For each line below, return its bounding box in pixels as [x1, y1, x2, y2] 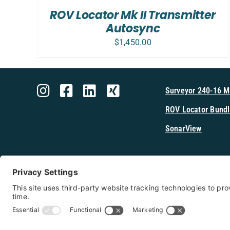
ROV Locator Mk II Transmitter [50, 7, 216, 24]
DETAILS [37, 10, 65, 18]
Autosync [105, 21, 160, 37]
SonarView [165, 124, 202, 134]
